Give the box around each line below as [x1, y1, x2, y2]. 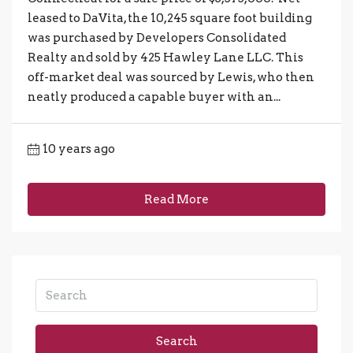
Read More [144, 192, 209, 207]
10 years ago [43, 142, 115, 157]
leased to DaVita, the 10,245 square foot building [28, 11, 312, 26]
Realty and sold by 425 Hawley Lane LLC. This [28, 50, 303, 65]
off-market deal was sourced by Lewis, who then [28, 70, 314, 85]
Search [155, 334, 198, 349]
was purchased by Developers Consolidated [28, 31, 286, 46]
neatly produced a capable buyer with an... [28, 90, 281, 105]
